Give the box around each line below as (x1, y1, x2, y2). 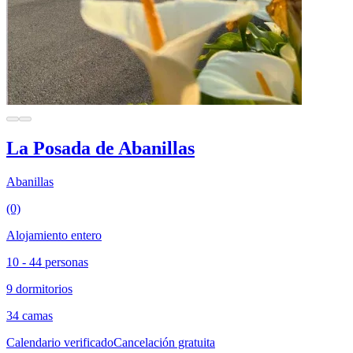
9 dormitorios (6, 281, 72, 295)
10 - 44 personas (6, 255, 88, 269)
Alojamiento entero (6, 228, 102, 242)
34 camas (6, 308, 53, 322)
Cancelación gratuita (113, 335, 215, 349)
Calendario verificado (6, 335, 113, 349)
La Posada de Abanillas (6, 138, 195, 159)
